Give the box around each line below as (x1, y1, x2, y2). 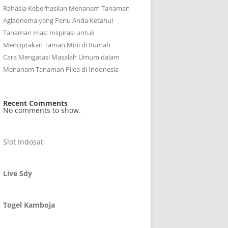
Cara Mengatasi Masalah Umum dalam (3, 52, 120, 62)
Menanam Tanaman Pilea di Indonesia (3, 65, 119, 74)
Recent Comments (3, 98, 68, 108)
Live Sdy (3, 168, 32, 178)
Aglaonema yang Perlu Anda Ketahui (3, 16, 113, 25)
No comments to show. (3, 105, 81, 115)
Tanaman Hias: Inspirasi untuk (3, 28, 95, 37)
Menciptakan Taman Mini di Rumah (3, 40, 110, 49)
